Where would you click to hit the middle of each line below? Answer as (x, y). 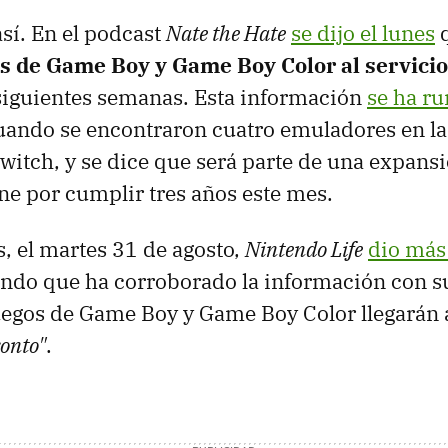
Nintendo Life (304, 249)
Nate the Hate (226, 33)
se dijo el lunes (363, 33)
